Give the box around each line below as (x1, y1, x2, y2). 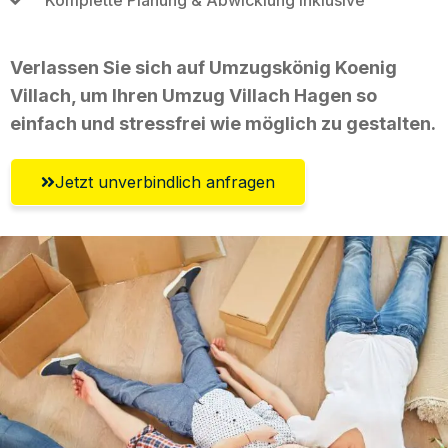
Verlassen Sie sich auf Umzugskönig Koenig (10, 56, 397, 78)
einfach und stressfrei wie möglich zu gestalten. (10, 112, 436, 134)
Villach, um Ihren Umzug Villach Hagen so (10, 84, 377, 106)
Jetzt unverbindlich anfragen (55, 171, 275, 192)
